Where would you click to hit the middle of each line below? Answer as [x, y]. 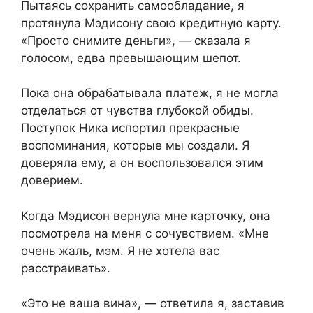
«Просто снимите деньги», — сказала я [136, 40]
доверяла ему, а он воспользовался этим [142, 163]
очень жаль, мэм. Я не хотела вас [120, 250]
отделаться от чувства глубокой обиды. [137, 111]
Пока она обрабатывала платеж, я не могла [150, 93]
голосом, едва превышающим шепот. [131, 58]
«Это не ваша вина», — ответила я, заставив [153, 304]
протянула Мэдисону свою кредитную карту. [151, 23]
